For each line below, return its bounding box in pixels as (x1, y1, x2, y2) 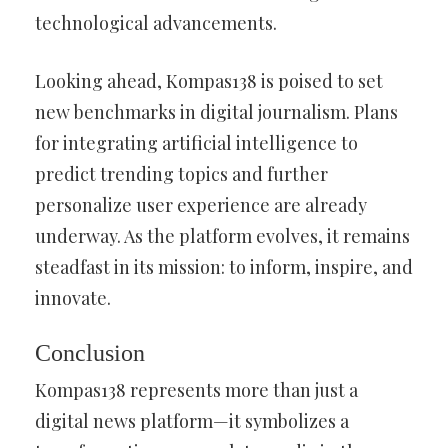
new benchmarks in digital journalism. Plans (35, 100, 398, 124)
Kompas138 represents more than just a (35, 378, 358, 402)
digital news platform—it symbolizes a (35, 409, 349, 433)
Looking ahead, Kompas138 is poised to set (35, 69, 383, 93)
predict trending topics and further (35, 162, 328, 186)
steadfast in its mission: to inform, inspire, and (35, 255, 413, 279)
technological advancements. (35, 11, 277, 35)
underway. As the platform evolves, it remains (35, 224, 410, 248)
